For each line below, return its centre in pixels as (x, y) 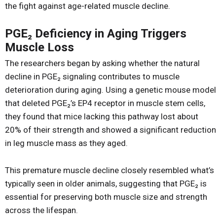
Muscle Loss (39, 47)
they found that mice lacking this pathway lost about (102, 116)
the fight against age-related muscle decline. (88, 6)
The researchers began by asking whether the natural (102, 63)
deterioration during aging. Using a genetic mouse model (110, 90)
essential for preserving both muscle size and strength (106, 197)
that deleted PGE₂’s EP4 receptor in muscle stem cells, (105, 103)
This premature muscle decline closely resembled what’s (110, 170)
